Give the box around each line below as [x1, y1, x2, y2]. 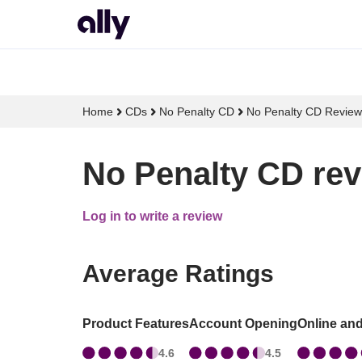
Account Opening [189, 317, 297, 331]
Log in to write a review [82, 209, 222, 224]
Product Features [82, 317, 189, 331]
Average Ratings [82, 260, 274, 288]
